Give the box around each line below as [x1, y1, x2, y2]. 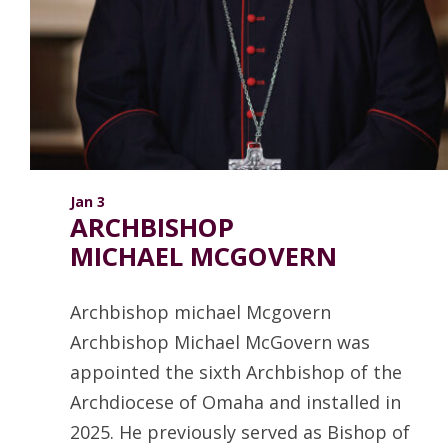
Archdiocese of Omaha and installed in [70, 390, 401, 415]
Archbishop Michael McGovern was [70, 330, 370, 355]
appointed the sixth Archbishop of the [70, 360, 402, 385]
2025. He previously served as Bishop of [70, 420, 410, 445]
